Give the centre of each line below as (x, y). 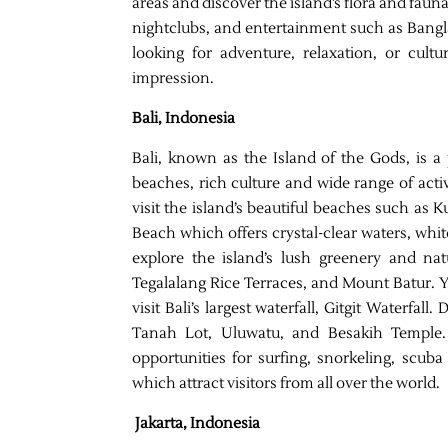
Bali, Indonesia (183, 118)
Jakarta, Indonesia (197, 423)
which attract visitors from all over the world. (286, 383)
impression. (173, 78)
